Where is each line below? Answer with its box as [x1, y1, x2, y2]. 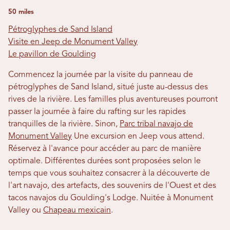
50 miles [8, 9, 34, 15]
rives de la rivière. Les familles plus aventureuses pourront [8, 95, 218, 104]
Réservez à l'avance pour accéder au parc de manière [8, 145, 201, 153]
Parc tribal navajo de [120, 120, 193, 128]
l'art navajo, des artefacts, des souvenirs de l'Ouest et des [8, 182, 216, 190]
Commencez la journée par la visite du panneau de [8, 71, 193, 79]
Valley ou [8, 206, 43, 215]
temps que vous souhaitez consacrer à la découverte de [8, 169, 210, 178]
